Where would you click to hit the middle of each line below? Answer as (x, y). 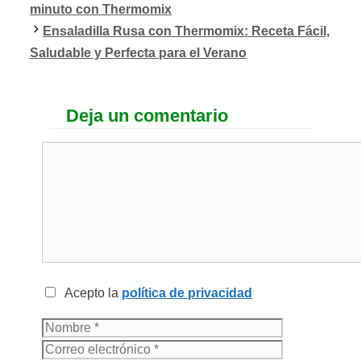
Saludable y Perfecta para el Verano (138, 53)
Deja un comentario (147, 116)
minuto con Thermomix (101, 10)
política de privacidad (187, 293)
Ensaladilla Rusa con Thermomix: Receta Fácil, (186, 31)
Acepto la (90, 293)
